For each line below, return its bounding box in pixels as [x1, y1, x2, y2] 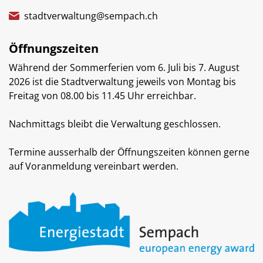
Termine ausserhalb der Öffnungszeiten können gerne [9, 146, 249, 159]
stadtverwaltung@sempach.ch [24, 9, 158, 23]
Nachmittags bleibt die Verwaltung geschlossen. [9, 117, 221, 131]
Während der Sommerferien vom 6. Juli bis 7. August [9, 61, 240, 75]
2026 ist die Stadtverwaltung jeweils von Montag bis [9, 75, 236, 89]
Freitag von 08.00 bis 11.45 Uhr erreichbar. [9, 89, 196, 103]
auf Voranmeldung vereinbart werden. [9, 160, 178, 173]
